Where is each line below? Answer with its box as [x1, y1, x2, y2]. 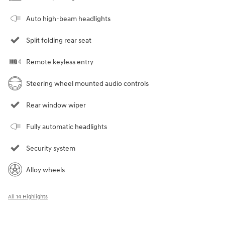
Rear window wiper [26, 101, 86, 110]
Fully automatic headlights [26, 123, 107, 132]
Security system [26, 144, 75, 153]
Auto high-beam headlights [26, 15, 110, 24]
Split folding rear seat [26, 36, 91, 45]
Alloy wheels [26, 166, 65, 175]
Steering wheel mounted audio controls [26, 79, 149, 88]
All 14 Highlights [8, 193, 48, 200]
